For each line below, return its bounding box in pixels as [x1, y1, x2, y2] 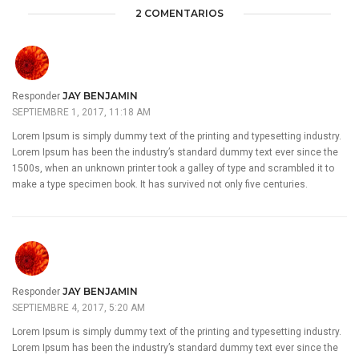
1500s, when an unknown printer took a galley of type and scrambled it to [12, 162, 334, 174]
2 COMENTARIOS [135, 7, 224, 20]
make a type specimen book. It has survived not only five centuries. [12, 178, 308, 190]
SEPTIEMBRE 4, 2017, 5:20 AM [12, 301, 145, 313]
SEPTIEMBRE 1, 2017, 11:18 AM [12, 106, 151, 118]
